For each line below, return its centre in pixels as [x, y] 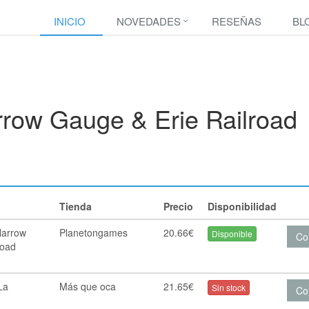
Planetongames [94, 232]
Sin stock [228, 288]
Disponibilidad [242, 206]
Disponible [232, 234]
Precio [178, 206]
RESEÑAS [237, 21]
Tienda [76, 206]
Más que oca [88, 286]
